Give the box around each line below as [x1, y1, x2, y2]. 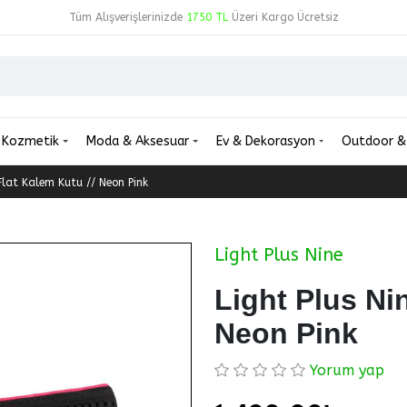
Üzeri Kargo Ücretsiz [227, 11, 339, 25]
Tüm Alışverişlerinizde [68, 11, 186, 25]
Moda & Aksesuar [86, 134, 193, 150]
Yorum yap [310, 362, 384, 380]
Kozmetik [2, 134, 64, 150]
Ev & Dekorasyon [215, 134, 319, 150]
